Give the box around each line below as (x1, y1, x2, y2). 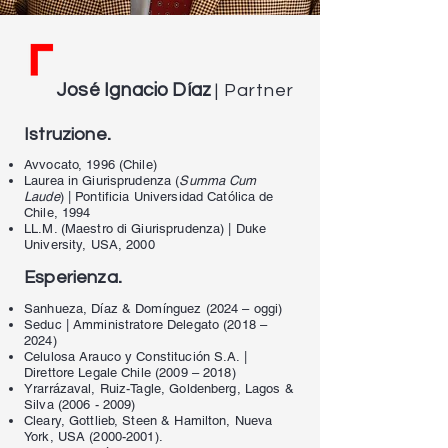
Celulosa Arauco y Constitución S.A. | (24, 349, 247, 364)
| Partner (215, 81, 294, 100)
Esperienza (24, 268, 118, 287)
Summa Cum (179, 173, 257, 188)
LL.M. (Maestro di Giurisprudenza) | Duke (24, 221, 267, 236)
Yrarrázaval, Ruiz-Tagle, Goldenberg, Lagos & (24, 381, 294, 396)
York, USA (24, 429, 90, 444)
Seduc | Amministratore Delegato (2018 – (24, 317, 268, 332)
